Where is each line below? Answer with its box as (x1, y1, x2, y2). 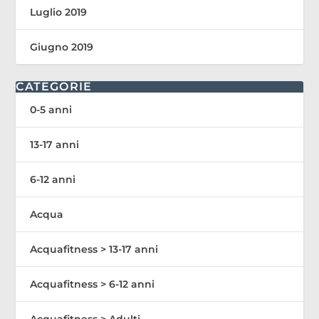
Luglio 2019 (30, 5, 88, 19)
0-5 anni (30, 103, 73, 116)
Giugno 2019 (30, 40, 94, 53)
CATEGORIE (16, 79, 93, 93)
